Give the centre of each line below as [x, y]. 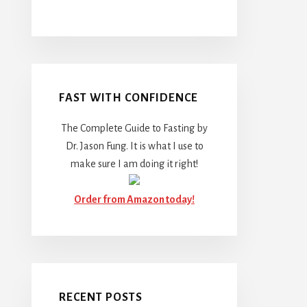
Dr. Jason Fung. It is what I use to [134, 146]
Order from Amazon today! [134, 199]
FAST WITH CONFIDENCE [128, 98]
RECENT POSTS [101, 297]
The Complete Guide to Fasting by [134, 128]
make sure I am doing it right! [134, 163]
